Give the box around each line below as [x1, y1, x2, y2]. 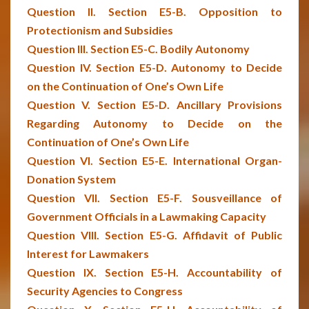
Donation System [27, 172, 116, 186]
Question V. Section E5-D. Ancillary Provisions [27, 98, 282, 111]
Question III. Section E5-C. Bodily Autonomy [27, 42, 250, 55]
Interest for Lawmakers [27, 247, 149, 260]
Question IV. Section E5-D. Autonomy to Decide [27, 61, 282, 74]
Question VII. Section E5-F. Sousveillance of [27, 191, 282, 204]
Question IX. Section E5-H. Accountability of [27, 266, 282, 279]
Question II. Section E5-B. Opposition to [27, 5, 282, 18]
